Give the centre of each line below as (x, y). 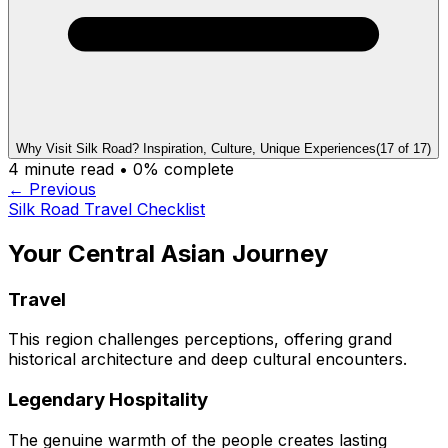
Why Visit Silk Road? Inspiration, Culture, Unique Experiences (196, 148)
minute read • (76, 168)
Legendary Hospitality (108, 400)
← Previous (52, 188)
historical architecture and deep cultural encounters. (207, 359)
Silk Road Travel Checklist (106, 208)
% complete (188, 168)
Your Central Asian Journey (168, 253)
